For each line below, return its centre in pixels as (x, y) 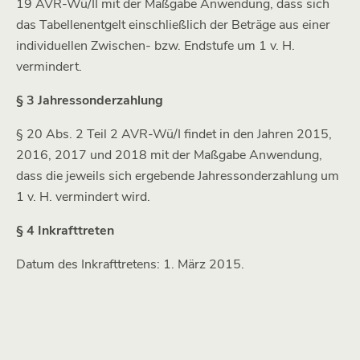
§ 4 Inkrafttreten (65, 231)
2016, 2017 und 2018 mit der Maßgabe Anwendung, (169, 155)
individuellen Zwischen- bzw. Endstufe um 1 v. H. (155, 46)
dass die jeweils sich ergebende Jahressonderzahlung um (178, 176)
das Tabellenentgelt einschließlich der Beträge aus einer (173, 25)
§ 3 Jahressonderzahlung (90, 100)
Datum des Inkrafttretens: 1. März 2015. (130, 264)
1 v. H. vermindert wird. (83, 197)
